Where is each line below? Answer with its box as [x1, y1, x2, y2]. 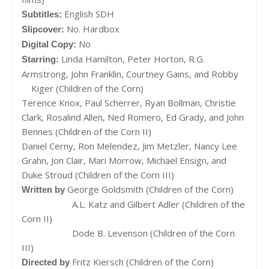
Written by [22, 184, 67, 195]
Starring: [22, 53, 61, 64]
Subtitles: [22, 8, 64, 19]
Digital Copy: [22, 38, 79, 49]
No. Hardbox [67, 22, 119, 35]
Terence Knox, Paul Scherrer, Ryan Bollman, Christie [22, 96, 236, 109]
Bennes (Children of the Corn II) [22, 125, 151, 138]
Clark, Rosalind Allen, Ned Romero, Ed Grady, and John [22, 110, 244, 123]
